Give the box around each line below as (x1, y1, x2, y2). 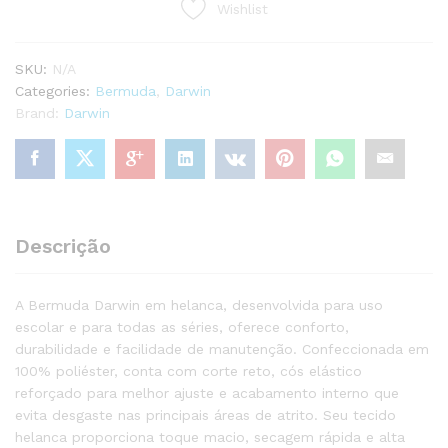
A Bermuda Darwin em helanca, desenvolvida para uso (15, 296, 383, 313)
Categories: (15, 82, 95, 99)
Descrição (15, 233, 111, 258)
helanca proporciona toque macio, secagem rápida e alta (15, 428, 405, 445)
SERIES (14, 4, 63, 21)
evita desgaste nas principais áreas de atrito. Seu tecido (15, 406, 396, 423)
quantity (14, 26, 69, 43)
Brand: (15, 104, 64, 121)
